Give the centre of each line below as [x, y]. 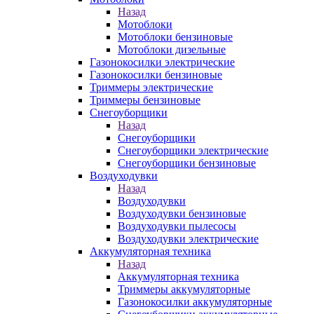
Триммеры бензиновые [145, 100]
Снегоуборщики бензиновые [187, 163]
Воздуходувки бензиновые [182, 213]
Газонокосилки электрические [162, 62]
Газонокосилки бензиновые [156, 75]
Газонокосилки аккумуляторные [195, 302]
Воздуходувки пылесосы [177, 226]
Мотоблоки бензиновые [175, 37]
